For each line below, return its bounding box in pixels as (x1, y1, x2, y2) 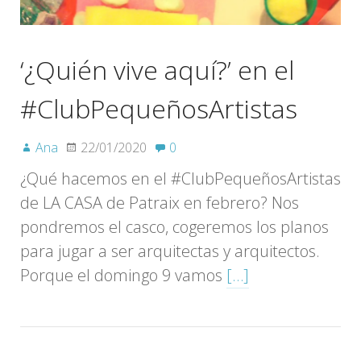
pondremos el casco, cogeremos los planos (20, 215, 329, 238)
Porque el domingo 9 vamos (20, 263, 226, 286)
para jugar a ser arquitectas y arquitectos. (20, 239, 320, 262)
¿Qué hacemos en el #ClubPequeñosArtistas (20, 167, 341, 189)
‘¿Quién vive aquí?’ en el (20, 52, 294, 87)
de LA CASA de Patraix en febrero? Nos (20, 191, 299, 214)
